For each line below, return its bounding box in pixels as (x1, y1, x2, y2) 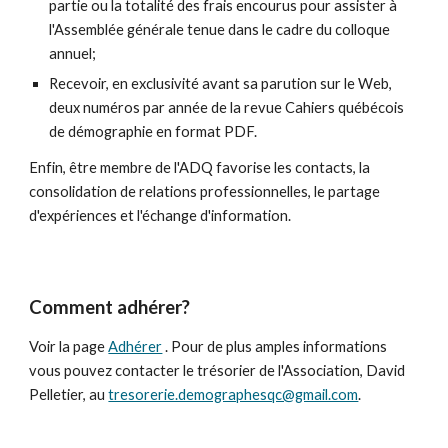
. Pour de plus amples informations (162, 338, 388, 355)
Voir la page (29, 338, 109, 355)
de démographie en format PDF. (49, 123, 258, 140)
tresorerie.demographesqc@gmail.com (108, 386, 359, 403)
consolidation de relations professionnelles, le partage (29, 183, 381, 200)
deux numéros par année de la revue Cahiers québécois (49, 99, 405, 116)
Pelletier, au (29, 386, 109, 403)
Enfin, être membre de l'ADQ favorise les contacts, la (29, 159, 371, 176)
